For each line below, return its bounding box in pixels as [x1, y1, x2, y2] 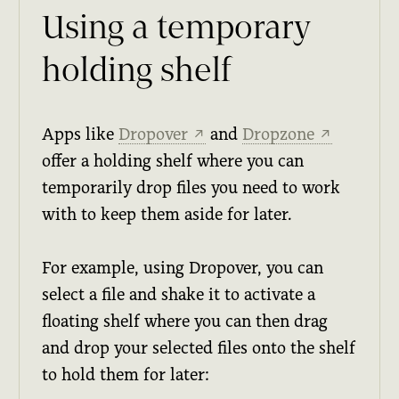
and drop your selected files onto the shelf [42, 338, 356, 357]
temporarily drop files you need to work [42, 177, 341, 197]
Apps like [42, 124, 119, 143]
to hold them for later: [42, 364, 210, 384]
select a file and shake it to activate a [42, 284, 316, 304]
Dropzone [242, 124, 320, 143]
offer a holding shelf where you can [42, 151, 305, 170]
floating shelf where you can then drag [42, 311, 329, 330]
